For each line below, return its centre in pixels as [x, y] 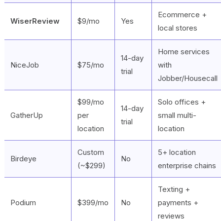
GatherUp [27, 115]
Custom [91, 152]
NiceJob [25, 65]
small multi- [177, 115]
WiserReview [35, 21]
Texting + [174, 189]
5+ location [177, 152]
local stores [178, 28]
